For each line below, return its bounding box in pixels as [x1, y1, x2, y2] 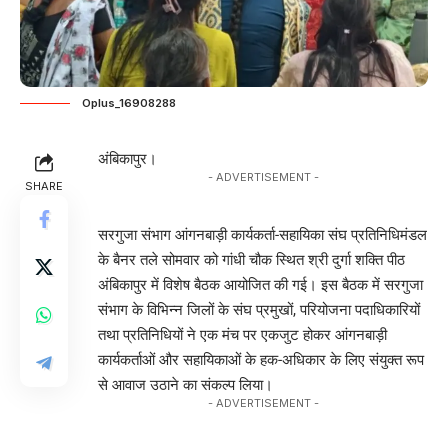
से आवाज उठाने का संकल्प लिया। [98, 376, 273, 395]
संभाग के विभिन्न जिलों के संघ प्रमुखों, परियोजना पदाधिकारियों [98, 301, 420, 320]
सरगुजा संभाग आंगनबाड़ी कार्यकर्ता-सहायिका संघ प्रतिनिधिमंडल [98, 226, 427, 245]
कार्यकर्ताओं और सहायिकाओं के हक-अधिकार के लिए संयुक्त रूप [98, 351, 424, 370]
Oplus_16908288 [82, 96, 176, 111]
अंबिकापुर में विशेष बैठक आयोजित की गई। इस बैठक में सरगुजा [98, 276, 423, 295]
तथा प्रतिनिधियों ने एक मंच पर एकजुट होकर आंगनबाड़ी [98, 326, 387, 345]
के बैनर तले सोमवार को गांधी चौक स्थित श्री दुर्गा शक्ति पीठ [98, 251, 405, 270]
